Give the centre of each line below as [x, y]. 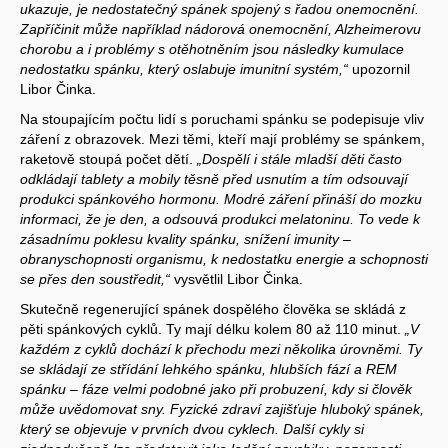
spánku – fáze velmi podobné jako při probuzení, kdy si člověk [216, 388]
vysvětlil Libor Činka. [236, 278]
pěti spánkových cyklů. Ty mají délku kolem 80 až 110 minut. [212, 328]
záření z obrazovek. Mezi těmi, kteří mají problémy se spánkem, [222, 138]
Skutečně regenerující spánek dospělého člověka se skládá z [213, 308]
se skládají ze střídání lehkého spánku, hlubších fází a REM [208, 368]
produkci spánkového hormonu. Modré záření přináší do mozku [221, 198]
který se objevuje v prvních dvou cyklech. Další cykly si [192, 428]
